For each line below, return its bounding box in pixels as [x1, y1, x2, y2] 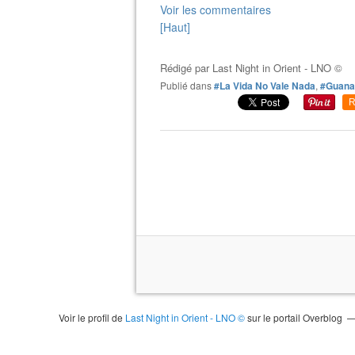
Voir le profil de [58, 310, 125, 324]
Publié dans [166, 78, 212, 92]
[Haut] [160, 18, 190, 35]
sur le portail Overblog [244, 310, 342, 324]
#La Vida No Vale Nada [214, 78, 315, 93]
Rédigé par [160, 59, 212, 75]
